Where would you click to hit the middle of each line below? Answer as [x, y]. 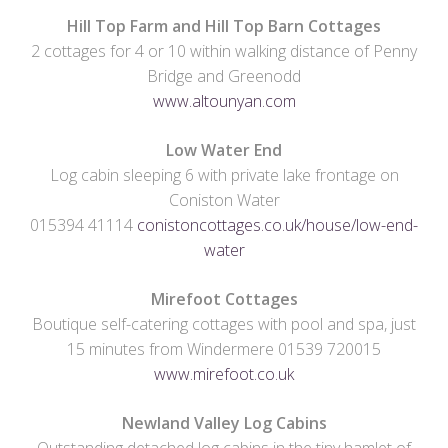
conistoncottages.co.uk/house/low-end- [277, 225]
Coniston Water [224, 200]
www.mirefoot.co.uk [224, 374]
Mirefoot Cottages [224, 299]
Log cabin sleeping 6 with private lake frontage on [224, 175]
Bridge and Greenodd [224, 76]
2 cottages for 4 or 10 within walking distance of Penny [224, 51]
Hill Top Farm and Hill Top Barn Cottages [224, 26]
